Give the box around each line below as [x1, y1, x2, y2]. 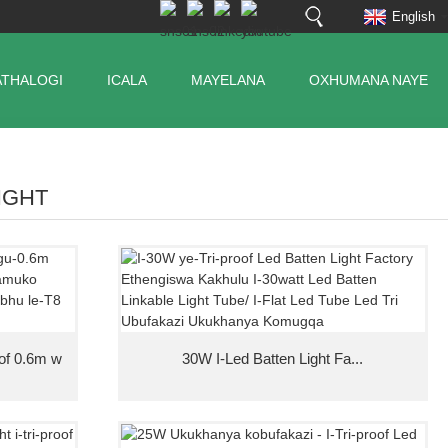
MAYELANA [191, 72, 265, 88]
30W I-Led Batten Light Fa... [182, 349, 364, 367]
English [392, 9, 435, 24]
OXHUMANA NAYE [309, 72, 428, 88]
